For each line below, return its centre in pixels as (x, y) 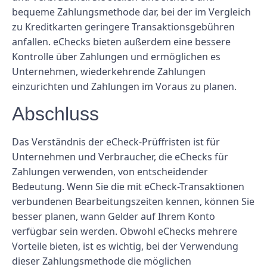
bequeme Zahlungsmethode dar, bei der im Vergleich (131, 12)
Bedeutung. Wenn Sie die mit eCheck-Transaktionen (128, 187)
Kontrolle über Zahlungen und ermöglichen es (116, 56)
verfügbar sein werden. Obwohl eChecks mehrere (125, 232)
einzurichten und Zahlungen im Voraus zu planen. (124, 86)
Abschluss (55, 114)
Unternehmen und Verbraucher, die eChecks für (120, 157)
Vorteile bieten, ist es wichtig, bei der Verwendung (125, 246)
